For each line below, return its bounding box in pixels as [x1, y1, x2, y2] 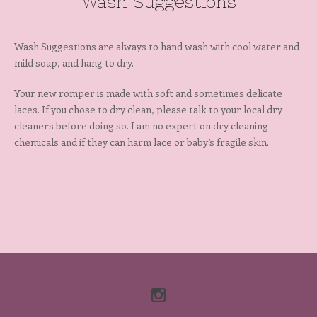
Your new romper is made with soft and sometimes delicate [14, 86, 282, 100]
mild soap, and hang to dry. [14, 56, 134, 69]
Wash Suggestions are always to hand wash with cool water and [14, 40, 299, 53]
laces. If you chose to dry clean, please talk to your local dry [14, 103, 282, 116]
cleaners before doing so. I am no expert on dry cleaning [14, 119, 268, 132]
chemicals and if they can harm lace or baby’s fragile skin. [14, 135, 269, 149]
